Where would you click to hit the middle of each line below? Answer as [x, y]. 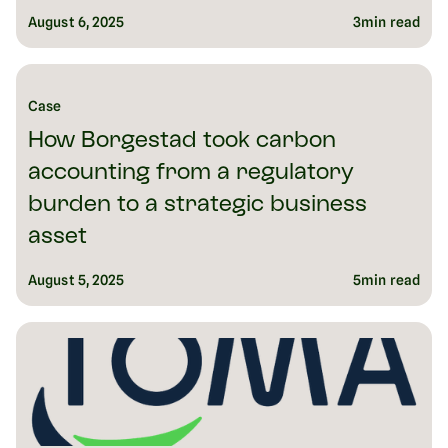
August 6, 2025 [76, 22]
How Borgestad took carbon [182, 142]
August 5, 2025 [76, 280]
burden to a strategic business [197, 206]
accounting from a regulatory [191, 174]
